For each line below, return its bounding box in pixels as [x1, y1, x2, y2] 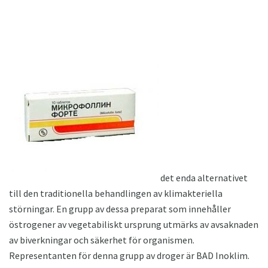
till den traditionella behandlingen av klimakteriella [9, 187, 223, 199]
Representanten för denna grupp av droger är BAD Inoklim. [9, 249, 249, 261]
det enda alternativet [159, 171, 248, 184]
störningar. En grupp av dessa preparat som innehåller [9, 202, 231, 215]
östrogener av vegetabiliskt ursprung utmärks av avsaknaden [9, 218, 258, 230]
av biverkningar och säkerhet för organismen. [9, 233, 194, 246]
